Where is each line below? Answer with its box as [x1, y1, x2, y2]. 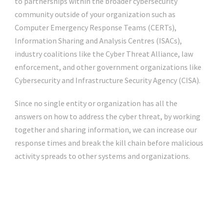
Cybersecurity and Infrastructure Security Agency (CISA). [15, 75, 202, 85]
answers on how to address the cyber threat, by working [15, 111, 200, 121]
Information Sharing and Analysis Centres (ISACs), [15, 36, 182, 45]
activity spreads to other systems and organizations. [15, 151, 190, 161]
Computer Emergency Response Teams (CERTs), [15, 22, 176, 32]
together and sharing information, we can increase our [15, 125, 197, 134]
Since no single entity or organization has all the [15, 98, 177, 108]
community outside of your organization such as [15, 9, 175, 19]
